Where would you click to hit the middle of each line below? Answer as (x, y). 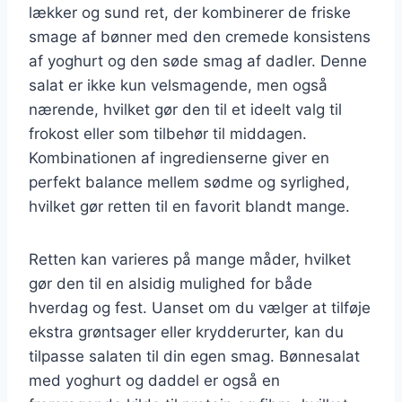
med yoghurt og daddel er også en (154, 380)
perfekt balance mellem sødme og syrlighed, (189, 182)
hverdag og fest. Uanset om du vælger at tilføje (200, 307)
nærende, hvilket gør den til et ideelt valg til (185, 109)
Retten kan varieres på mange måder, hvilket (190, 259)
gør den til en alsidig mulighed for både (170, 283)
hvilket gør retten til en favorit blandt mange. (189, 206)
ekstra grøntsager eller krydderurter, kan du (186, 332)
